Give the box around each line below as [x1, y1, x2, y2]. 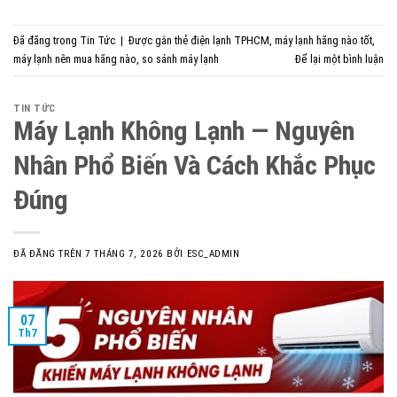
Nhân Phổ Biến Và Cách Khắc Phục [13, 149, 376, 181]
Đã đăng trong [13, 34, 80, 48]
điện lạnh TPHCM [191, 34, 269, 48]
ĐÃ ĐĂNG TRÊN [13, 247, 86, 260]
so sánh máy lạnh [142, 52, 219, 66]
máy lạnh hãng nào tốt [275, 34, 372, 48]
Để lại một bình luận [295, 52, 384, 66]
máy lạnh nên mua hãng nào [13, 52, 136, 66]
